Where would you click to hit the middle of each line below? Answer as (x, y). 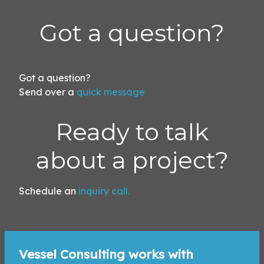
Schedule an (47, 191)
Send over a (47, 92)
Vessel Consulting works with (106, 254)
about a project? (132, 160)
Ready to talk (132, 131)
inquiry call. (104, 191)
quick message (111, 92)
